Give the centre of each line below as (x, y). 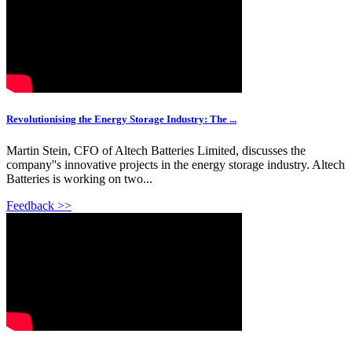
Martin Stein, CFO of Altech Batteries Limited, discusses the (156, 150)
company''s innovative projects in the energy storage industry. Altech (176, 164)
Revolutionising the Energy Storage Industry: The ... (121, 119)
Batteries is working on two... (79, 178)
